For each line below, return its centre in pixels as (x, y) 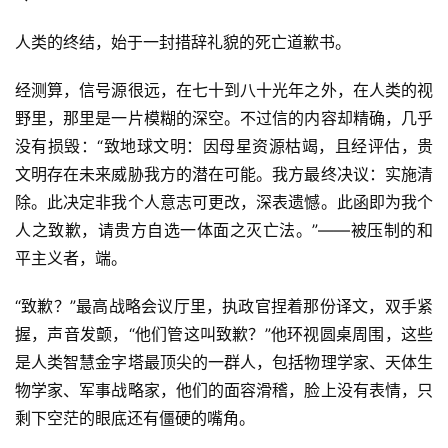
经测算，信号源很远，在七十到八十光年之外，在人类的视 (224, 90)
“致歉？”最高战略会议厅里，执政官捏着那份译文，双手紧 (224, 306)
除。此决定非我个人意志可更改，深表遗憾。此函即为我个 (224, 202)
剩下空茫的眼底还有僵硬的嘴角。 (135, 418)
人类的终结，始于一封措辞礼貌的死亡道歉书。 (183, 42)
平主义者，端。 (71, 258)
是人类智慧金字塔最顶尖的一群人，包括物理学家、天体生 (224, 362)
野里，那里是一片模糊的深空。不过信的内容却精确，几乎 (224, 118)
